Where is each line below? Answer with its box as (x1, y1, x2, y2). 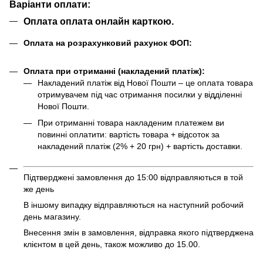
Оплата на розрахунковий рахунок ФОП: (23, 38, 192, 48)
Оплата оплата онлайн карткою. (23, 16, 174, 27)
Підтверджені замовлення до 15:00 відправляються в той (23, 173, 243, 183)
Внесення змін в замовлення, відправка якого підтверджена (23, 228, 254, 238)
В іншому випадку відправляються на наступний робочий (23, 200, 244, 210)
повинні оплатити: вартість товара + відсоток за (38, 130, 220, 140)
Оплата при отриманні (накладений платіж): (23, 66, 205, 76)
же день (23, 184, 54, 194)
